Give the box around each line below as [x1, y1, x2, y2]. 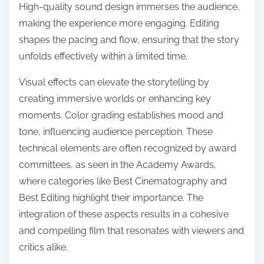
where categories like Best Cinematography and [19, 175, 227, 187]
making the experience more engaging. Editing [19, 17, 219, 29]
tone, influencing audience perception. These [19, 126, 213, 137]
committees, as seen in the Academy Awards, [19, 159, 216, 170]
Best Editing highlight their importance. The [19, 192, 203, 203]
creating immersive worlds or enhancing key [19, 93, 211, 104]
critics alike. [19, 241, 68, 253]
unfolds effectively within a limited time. [19, 50, 187, 62]
